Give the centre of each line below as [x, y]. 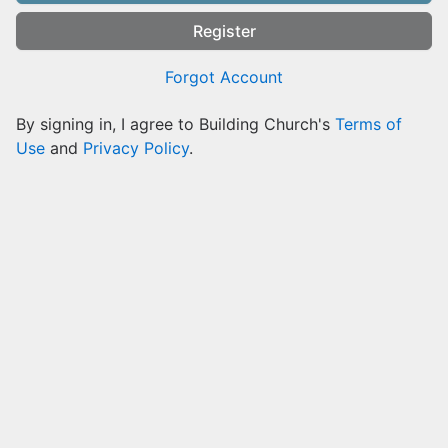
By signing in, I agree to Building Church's [175, 124]
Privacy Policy [136, 148]
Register [224, 31]
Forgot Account [224, 77]
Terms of [368, 124]
